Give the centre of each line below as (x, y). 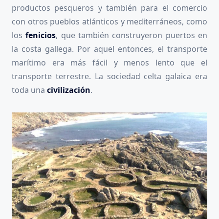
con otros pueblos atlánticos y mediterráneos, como (109, 21)
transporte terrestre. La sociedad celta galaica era (109, 76)
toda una (29, 90)
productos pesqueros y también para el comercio (109, 8)
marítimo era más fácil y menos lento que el (109, 62)
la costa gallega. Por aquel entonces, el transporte (109, 49)
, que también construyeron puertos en (132, 35)
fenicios (41, 35)
